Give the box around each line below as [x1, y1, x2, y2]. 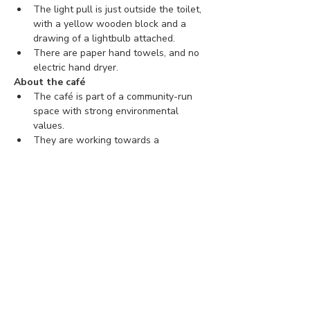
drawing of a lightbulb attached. [33, 32, 175, 45]
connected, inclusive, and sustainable [33, 148, 201, 161]
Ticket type [14, 288, 71, 303]
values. [33, 119, 64, 132]
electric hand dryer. [33, 61, 118, 74]
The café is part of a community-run [33, 90, 195, 103]
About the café [14, 75, 85, 89]
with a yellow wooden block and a [33, 17, 189, 30]
